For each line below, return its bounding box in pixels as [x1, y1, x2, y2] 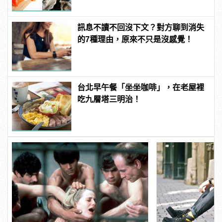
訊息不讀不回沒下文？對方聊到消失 [77, 23, 205, 32]
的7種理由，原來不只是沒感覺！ [77, 35, 193, 44]
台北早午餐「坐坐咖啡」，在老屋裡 [77, 83, 205, 92]
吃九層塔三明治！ [77, 95, 141, 104]
